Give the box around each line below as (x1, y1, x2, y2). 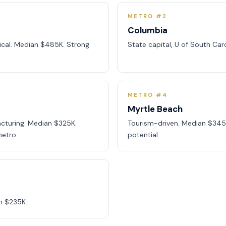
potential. (128, 130, 159, 139)
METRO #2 (128, 13, 167, 20)
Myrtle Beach (128, 103, 183, 115)
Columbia (128, 25, 167, 36)
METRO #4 (128, 91, 167, 98)
